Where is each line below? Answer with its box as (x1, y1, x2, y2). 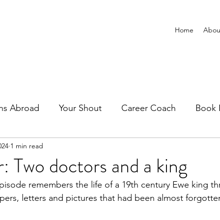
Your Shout (59, 102, 102, 113)
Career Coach (121, 102, 176, 113)
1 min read (10, 141, 43, 150)
